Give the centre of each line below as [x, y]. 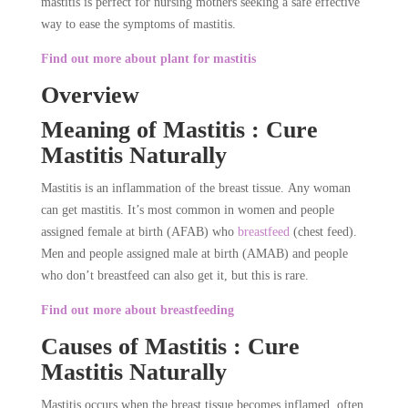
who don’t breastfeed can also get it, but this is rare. [174, 276]
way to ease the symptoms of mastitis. [138, 25]
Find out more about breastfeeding [137, 311]
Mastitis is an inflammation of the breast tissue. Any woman [195, 189]
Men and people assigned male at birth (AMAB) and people [194, 254]
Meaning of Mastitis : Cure [179, 130]
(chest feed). [323, 232]
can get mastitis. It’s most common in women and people [187, 210]
